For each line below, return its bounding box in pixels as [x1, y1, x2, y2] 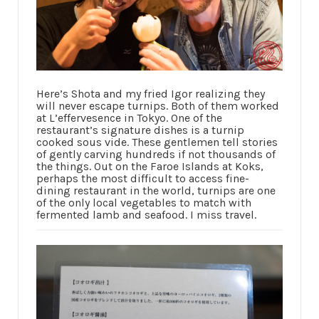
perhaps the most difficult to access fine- [36, 172, 249, 185]
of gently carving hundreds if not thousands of [36, 147, 276, 161]
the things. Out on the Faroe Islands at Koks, [36, 159, 263, 173]
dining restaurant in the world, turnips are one [36, 184, 276, 197]
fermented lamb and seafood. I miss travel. [36, 208, 256, 221]
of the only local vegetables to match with [36, 196, 251, 209]
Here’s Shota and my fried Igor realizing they [36, 87, 265, 100]
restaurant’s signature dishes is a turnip [36, 123, 244, 137]
